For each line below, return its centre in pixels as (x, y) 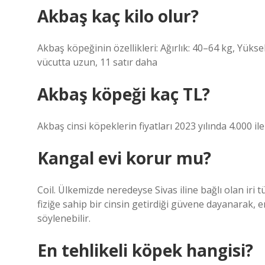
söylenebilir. (64, 218)
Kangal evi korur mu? (124, 158)
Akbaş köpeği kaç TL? (124, 94)
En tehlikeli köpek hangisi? (145, 250)
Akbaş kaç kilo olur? (118, 16)
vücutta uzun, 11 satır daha (97, 62)
